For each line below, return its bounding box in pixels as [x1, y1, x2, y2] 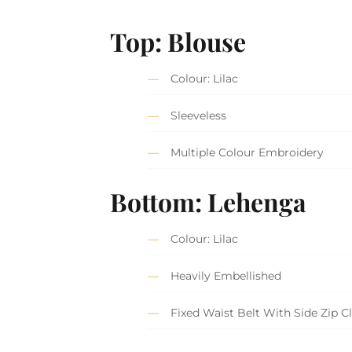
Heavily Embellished [170, 269, 282, 284]
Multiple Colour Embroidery [170, 145, 324, 160]
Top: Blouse [110, 24, 247, 58]
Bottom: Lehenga [110, 184, 307, 218]
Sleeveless [170, 108, 227, 123]
